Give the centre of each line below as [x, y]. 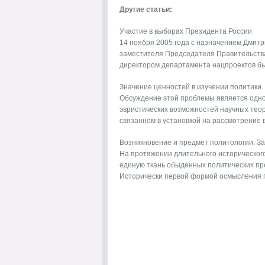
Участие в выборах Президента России [186, 31]
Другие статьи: [146, 9]
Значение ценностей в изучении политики [190, 87]
